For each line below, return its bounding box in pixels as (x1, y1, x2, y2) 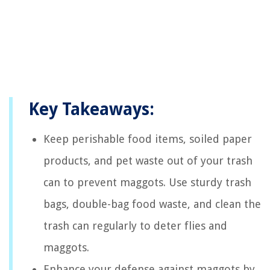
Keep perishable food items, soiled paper (43, 133, 252, 146)
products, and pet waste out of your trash (43, 154, 253, 168)
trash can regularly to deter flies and (43, 219, 227, 233)
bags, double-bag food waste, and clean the (43, 198, 261, 211)
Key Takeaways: (28, 99, 154, 120)
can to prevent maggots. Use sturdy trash (43, 176, 251, 189)
